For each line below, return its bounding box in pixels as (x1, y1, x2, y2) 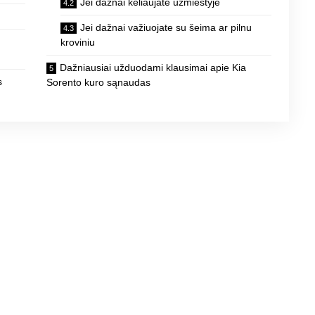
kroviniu (60, 37, 95, 49)
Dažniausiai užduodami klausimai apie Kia (59, 62, 246, 74)
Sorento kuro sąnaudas (46, 77, 150, 89)
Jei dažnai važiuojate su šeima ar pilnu (79, 22, 252, 34)
